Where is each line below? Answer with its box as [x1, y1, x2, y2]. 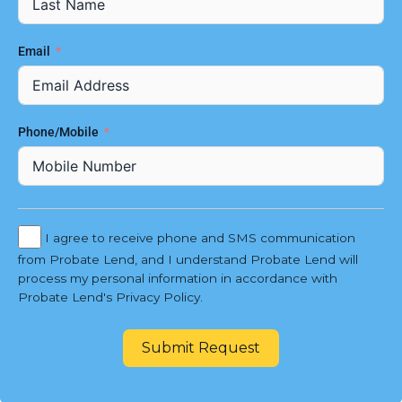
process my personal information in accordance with [18, 271, 337, 286]
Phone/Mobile [18, 125, 101, 140]
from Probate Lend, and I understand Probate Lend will [18, 252, 358, 267]
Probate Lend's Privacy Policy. [18, 290, 203, 305]
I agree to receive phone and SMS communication [45, 230, 355, 245]
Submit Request [142, 339, 260, 357]
